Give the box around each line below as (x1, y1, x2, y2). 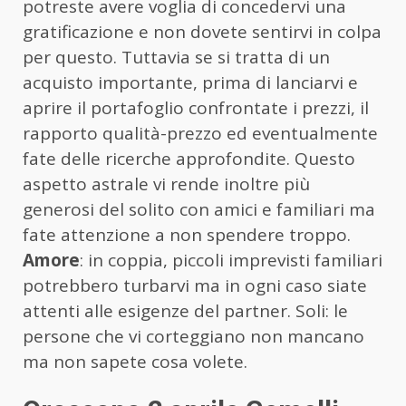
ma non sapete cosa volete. (23, 350, 247, 374)
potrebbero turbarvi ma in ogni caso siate (23, 274, 367, 298)
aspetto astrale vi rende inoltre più (23, 172, 310, 197)
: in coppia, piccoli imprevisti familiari (80, 248, 382, 273)
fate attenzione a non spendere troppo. (23, 223, 351, 247)
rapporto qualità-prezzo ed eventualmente (23, 121, 378, 146)
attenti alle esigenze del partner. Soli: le (23, 299, 348, 324)
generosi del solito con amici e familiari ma (23, 198, 375, 222)
